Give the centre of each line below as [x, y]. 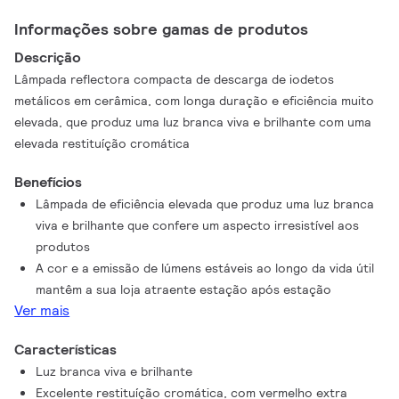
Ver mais [42, 310]
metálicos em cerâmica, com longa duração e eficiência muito [195, 101]
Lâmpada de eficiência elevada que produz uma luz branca [205, 204]
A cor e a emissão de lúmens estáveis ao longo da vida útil [205, 268]
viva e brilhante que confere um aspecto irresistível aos [198, 225]
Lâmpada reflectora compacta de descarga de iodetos [175, 79]
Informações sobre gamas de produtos [161, 29]
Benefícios [49, 182]
